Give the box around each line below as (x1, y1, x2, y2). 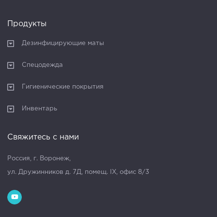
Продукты (7, 20, 46, 28)
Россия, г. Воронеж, (7, 155, 71, 161)
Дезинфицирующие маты (22, 40, 104, 46)
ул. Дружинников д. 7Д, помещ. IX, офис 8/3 (7, 169, 149, 175)
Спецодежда (22, 62, 63, 68)
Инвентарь (22, 106, 57, 111)
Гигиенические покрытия (22, 84, 104, 90)
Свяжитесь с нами (7, 133, 79, 141)
